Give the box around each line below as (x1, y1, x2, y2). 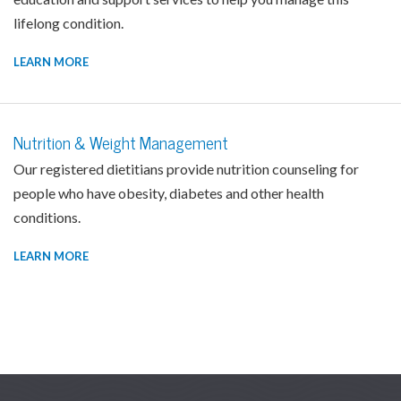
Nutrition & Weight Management (13, 132, 228, 154)
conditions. (13, 208, 81, 226)
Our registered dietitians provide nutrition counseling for (13, 159, 359, 178)
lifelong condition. (13, 13, 124, 32)
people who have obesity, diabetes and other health (13, 183, 324, 202)
